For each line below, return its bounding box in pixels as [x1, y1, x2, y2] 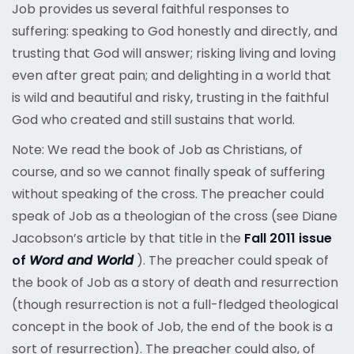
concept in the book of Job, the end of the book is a [12, 318, 333, 337]
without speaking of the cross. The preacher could [12, 185, 324, 204]
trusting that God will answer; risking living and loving [12, 44, 336, 63]
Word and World [29, 251, 134, 270]
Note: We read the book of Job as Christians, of [12, 141, 303, 160]
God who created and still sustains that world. [12, 111, 295, 130]
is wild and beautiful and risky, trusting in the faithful [12, 88, 329, 107]
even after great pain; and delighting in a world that [12, 66, 331, 85]
